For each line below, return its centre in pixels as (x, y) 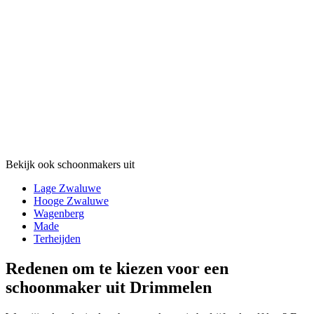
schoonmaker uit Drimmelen (109, 287)
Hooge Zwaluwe (71, 201)
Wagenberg (59, 213)
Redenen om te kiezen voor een (117, 268)
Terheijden (57, 239)
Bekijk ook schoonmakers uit (70, 164)
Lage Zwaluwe (67, 188)
